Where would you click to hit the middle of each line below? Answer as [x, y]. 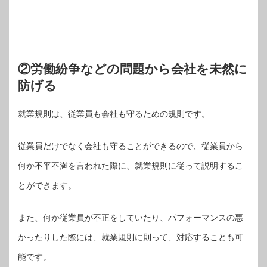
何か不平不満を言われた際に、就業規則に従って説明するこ [131, 166]
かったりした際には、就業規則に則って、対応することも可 [131, 237]
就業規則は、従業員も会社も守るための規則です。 [114, 114]
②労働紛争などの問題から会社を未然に [133, 69]
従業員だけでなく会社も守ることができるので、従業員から [131, 146]
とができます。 [47, 185]
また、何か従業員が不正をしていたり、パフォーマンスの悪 [131, 218]
